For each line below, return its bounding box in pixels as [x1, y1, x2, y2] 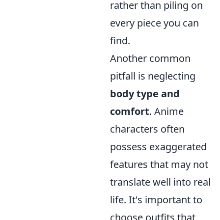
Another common [110, 52, 191, 65]
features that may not [110, 158, 208, 171]
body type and [110, 87, 180, 101]
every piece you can [110, 16, 199, 30]
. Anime [149, 105, 184, 118]
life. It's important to [110, 193, 202, 207]
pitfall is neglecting [110, 69, 195, 83]
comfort [110, 105, 149, 118]
